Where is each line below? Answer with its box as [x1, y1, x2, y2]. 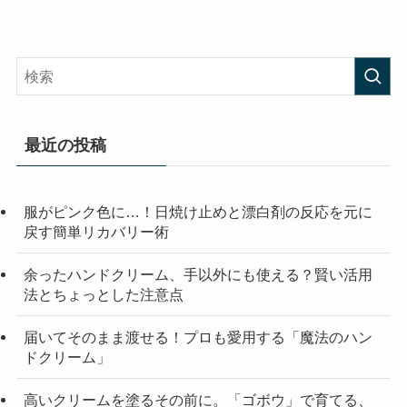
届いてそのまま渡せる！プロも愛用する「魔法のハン [23, 329, 372, 346]
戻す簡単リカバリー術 [23, 223, 169, 240]
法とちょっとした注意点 [23, 285, 184, 303]
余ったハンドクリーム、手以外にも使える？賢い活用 [23, 265, 372, 283]
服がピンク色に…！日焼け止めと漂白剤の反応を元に [23, 203, 372, 220]
